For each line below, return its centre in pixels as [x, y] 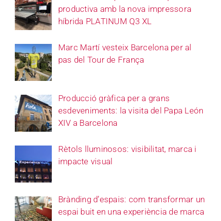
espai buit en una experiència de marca [131, 212]
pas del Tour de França [101, 59]
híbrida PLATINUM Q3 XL [105, 21]
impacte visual [85, 161]
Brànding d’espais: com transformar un [131, 200]
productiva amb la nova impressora [125, 9]
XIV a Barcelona [88, 123]
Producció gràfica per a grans [114, 98]
